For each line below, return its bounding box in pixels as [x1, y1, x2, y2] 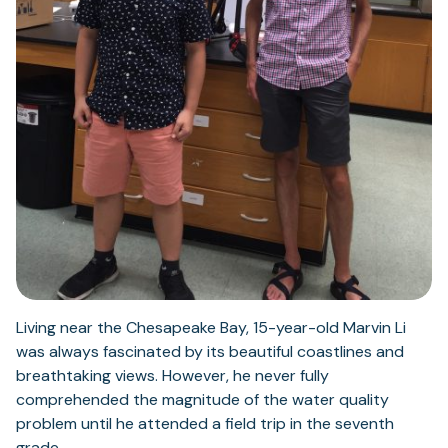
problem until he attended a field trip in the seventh [16, 412, 394, 434]
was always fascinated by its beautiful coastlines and [16, 340, 404, 362]
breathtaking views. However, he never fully [16, 364, 329, 386]
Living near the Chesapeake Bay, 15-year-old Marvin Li [16, 316, 406, 338]
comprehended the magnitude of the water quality [16, 388, 389, 410]
